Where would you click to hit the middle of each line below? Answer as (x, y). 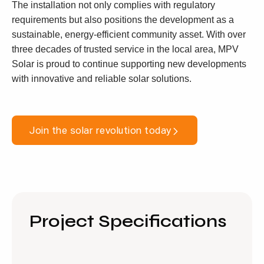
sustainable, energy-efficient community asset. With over (129, 34)
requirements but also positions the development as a (123, 20)
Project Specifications (128, 221)
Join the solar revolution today (100, 130)
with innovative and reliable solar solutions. (102, 79)
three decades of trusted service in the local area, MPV (125, 49)
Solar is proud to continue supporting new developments (129, 64)
